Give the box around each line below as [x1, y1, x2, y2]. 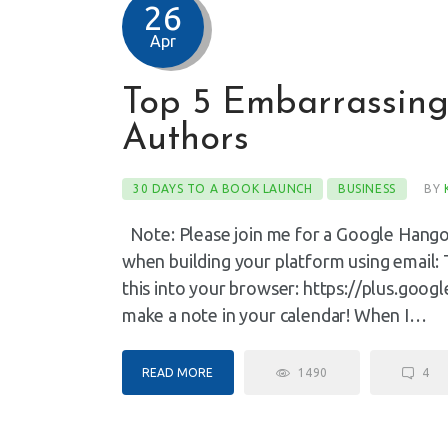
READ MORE [142, 366, 214, 380]
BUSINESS [338, 181, 396, 195]
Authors [122, 122, 249, 159]
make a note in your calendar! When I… [122, 304, 427, 325]
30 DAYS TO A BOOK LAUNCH [133, 181, 313, 195]
